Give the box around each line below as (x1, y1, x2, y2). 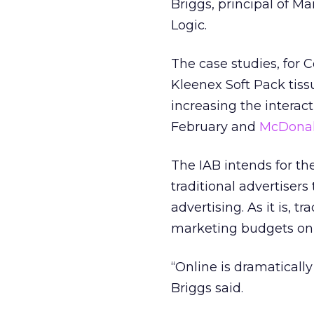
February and (171, 119, 259, 135)
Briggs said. (171, 280, 243, 296)
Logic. (171, 18, 207, 33)
